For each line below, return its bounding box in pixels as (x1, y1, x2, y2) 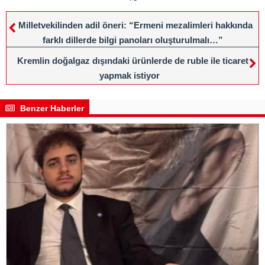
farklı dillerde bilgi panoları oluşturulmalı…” (42, 34, 223, 45)
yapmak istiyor (99, 70, 160, 80)
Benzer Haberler (18, 103, 84, 113)
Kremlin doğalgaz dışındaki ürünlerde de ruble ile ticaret (17, 55, 248, 66)
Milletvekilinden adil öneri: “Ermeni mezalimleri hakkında (18, 20, 253, 30)
